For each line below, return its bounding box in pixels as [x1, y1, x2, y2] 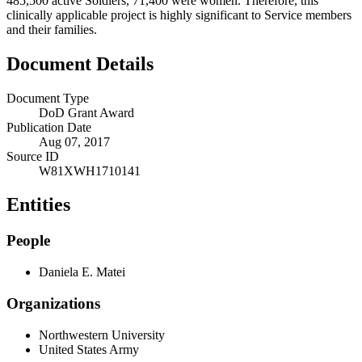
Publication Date [6, 120, 91, 134]
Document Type [6, 90, 89, 105]
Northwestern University [39, 327, 165, 342]
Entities [6, 194, 70, 216]
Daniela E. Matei [39, 265, 125, 280]
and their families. [6, 22, 97, 36]
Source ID [6, 149, 59, 163]
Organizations [6, 294, 100, 312]
